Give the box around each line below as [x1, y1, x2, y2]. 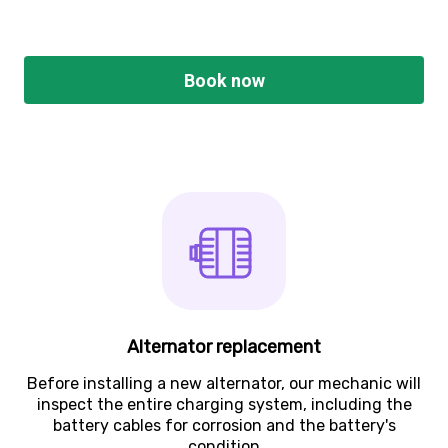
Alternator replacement [127, 336, 321, 359]
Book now [184, 69, 266, 91]
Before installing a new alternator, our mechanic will [27, 374, 421, 394]
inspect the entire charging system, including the [36, 395, 412, 415]
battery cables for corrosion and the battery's [52, 416, 396, 436]
